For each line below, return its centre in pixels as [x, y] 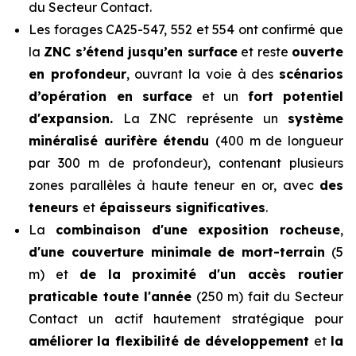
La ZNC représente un [206, 118]
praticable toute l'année [110, 296]
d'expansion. [76, 118]
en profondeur [77, 74]
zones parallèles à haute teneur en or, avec [174, 185]
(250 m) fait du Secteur [268, 296]
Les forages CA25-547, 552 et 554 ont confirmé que [186, 29]
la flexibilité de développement [203, 341]
